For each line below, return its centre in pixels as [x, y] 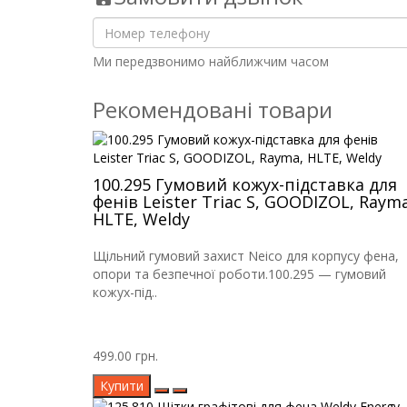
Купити [122, 386]
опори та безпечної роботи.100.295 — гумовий [239, 274]
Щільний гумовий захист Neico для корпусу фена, [246, 256]
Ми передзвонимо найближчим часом [211, 62]
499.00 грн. [125, 356]
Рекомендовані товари [213, 110]
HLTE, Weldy [141, 219]
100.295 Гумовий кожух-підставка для [245, 185]
